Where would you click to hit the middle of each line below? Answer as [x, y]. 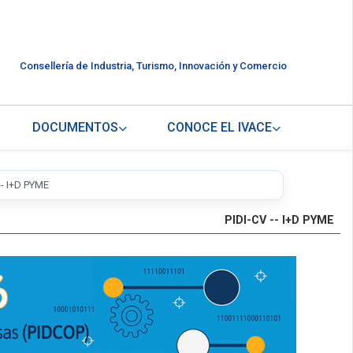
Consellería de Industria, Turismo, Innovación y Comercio [153, 66]
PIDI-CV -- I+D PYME [279, 221]
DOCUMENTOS [75, 128]
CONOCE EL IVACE [219, 128]
